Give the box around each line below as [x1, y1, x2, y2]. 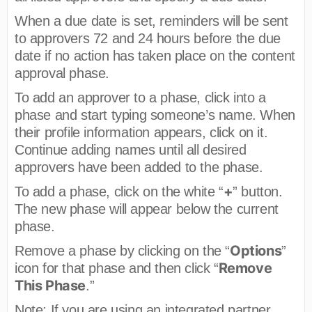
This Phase [15, 276, 86, 294]
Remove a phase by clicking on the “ [15, 242, 230, 258]
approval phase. [15, 65, 109, 81]
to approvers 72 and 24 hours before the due [15, 30, 281, 46]
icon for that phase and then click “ [15, 260, 219, 276]
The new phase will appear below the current [15, 201, 279, 217]
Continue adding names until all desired [15, 141, 247, 157]
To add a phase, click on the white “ [15, 183, 224, 199]
